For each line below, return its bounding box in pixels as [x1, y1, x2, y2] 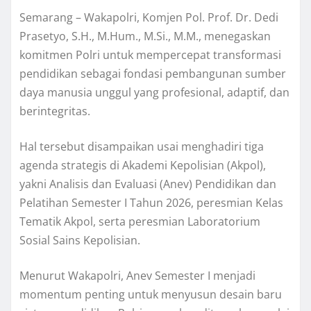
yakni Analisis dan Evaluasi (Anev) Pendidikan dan [19, 176, 276, 192]
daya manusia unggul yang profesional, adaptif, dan [19, 84, 289, 100]
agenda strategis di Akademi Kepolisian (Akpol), [19, 157, 266, 173]
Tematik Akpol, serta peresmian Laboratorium [19, 213, 260, 229]
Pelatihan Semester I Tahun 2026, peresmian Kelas [19, 194, 283, 210]
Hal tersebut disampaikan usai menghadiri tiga [19, 138, 264, 154]
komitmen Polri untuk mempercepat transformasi [19, 47, 281, 62]
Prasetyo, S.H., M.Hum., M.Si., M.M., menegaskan [19, 28, 271, 44]
